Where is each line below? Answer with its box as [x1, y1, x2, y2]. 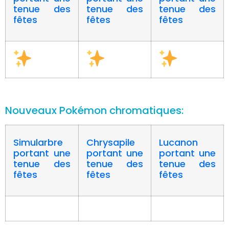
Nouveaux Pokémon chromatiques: [5, 103, 184, 118]
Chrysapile [86, 135, 135, 149]
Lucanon [159, 135, 198, 149]
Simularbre [13, 135, 63, 149]
